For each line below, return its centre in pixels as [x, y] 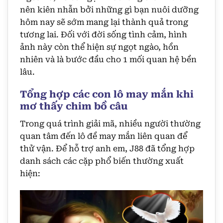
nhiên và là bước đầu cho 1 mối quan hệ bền [108, 60]
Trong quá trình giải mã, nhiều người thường [110, 123]
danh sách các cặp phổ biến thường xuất [102, 161]
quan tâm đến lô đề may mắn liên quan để [104, 136]
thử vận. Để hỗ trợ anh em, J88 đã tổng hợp [107, 148]
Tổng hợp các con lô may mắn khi [107, 95]
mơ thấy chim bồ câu [74, 107]
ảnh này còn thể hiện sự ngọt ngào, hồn [99, 47]
